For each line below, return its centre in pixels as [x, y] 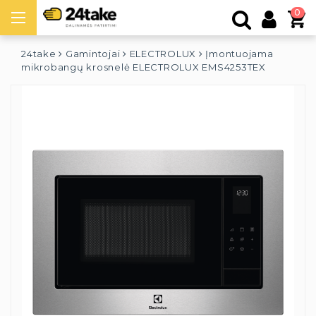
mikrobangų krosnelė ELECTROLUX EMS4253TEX [144, 67]
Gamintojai [93, 54]
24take [39, 54]
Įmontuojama [239, 54]
